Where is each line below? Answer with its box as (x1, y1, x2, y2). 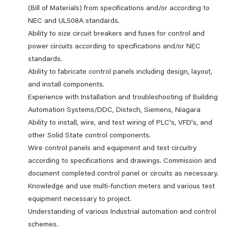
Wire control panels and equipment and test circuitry (28, 145, 196, 152)
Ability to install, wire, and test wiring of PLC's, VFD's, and (28, 120, 212, 127)
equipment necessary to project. (28, 196, 133, 203)
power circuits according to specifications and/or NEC (28, 43, 201, 50)
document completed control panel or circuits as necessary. (28, 170, 220, 178)
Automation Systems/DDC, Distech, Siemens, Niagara (28, 107, 201, 114)
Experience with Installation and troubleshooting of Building (28, 94, 218, 101)
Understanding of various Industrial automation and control (28, 209, 216, 216)
